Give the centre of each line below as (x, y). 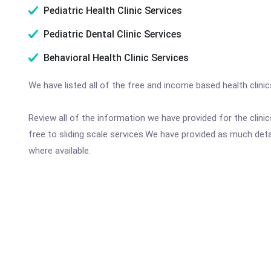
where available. (60, 151)
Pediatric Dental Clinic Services (111, 34)
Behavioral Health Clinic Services (115, 58)
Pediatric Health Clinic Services (112, 11)
